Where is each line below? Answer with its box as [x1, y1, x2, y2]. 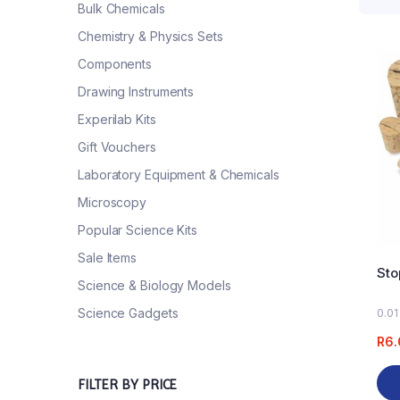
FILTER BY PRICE [78, 376, 177, 394]
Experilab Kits [78, 112, 156, 128]
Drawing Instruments [78, 84, 195, 100]
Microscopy [78, 195, 146, 211]
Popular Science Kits [78, 222, 197, 238]
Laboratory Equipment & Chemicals [78, 167, 279, 183]
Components [78, 56, 152, 72]
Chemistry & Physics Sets [78, 29, 223, 45]
